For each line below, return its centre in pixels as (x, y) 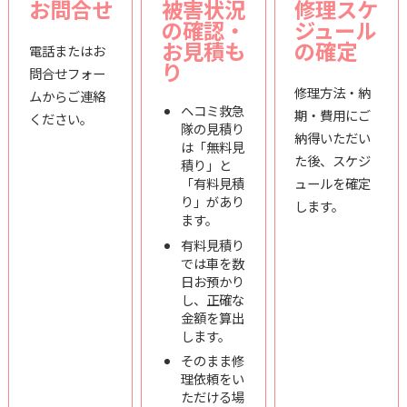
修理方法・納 (333, 93)
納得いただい (333, 138)
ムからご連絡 (67, 96)
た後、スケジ (333, 161)
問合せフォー (67, 74)
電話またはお (67, 51)
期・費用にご (333, 115)
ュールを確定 (333, 184)
